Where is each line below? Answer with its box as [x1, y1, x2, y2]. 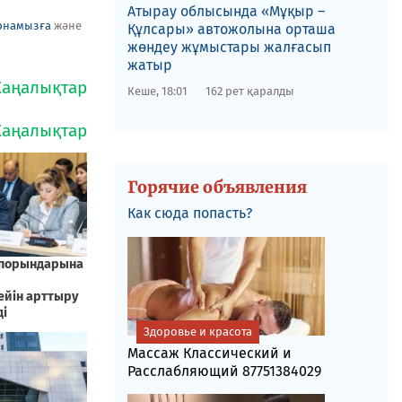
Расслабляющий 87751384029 [127, 363, 321, 380]
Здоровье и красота [143, 325, 252, 338]
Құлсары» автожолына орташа [127, 21, 336, 38]
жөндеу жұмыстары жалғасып [127, 39, 331, 56]
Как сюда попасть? [127, 205, 252, 222]
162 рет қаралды [205, 84, 294, 98]
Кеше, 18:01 [127, 84, 188, 98]
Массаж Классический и [127, 345, 292, 362]
